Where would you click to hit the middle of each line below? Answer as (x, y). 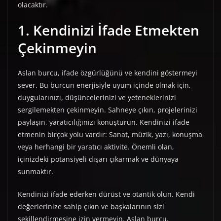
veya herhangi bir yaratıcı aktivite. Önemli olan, (96, 147)
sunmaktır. (36, 172)
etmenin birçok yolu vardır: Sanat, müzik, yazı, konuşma (110, 135)
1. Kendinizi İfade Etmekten (109, 30)
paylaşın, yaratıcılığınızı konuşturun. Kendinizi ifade (104, 122)
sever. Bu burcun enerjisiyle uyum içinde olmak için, (104, 85)
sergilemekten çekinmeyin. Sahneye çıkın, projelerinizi (108, 110)
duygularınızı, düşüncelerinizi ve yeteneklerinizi (97, 98)
